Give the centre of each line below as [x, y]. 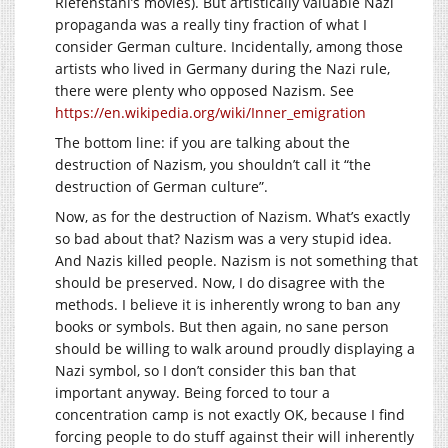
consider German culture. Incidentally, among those [229, 47]
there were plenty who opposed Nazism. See [204, 91]
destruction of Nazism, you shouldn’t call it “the [213, 165]
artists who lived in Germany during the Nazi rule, [222, 69]
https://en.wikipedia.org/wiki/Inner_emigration [210, 113]
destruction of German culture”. [161, 187]
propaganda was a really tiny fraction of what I [211, 25]
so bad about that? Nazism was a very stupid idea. [223, 239]
